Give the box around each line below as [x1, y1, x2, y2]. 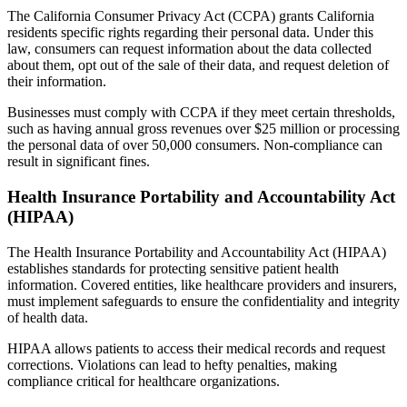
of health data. [7, 309, 88, 325]
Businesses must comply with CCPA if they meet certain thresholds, [7, 104, 395, 121]
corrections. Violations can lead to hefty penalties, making [7, 356, 337, 372]
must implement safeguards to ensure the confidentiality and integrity [7, 293, 400, 309]
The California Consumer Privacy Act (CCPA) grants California [7, 8, 374, 25]
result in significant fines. [7, 154, 150, 170]
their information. [7, 74, 106, 90]
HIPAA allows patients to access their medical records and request [7, 340, 385, 356]
